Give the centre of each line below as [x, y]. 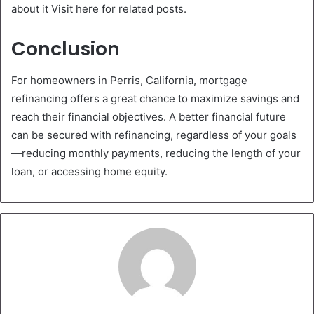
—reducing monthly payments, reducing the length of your [156, 153]
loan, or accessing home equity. [89, 171]
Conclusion [66, 49]
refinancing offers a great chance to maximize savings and [155, 98]
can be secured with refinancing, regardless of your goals [154, 135]
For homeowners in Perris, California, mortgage [129, 80]
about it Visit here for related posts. [99, 9]
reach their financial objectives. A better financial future [149, 116]
